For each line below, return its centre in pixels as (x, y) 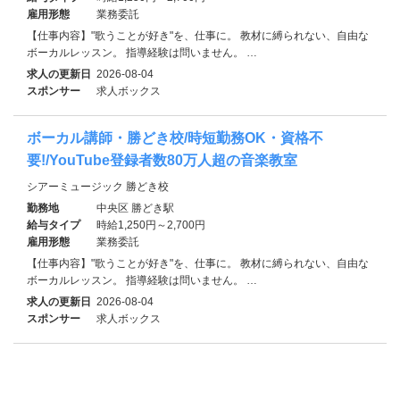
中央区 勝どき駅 (135, 208)
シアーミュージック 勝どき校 (98, 186)
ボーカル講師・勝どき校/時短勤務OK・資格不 (175, 137)
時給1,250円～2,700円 (151, 225)
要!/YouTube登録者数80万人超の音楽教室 (162, 160)
